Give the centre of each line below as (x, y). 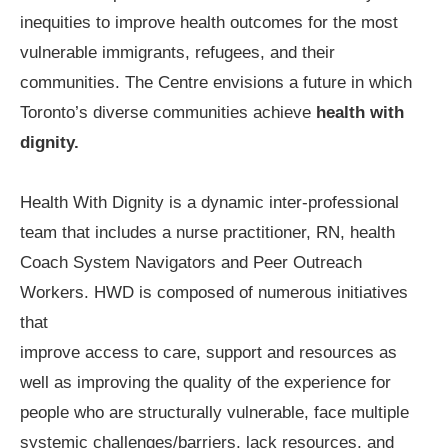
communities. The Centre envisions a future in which (216, 82)
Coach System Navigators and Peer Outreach (191, 262)
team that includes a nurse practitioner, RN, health (207, 232)
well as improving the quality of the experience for (205, 382)
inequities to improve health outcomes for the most (209, 22)
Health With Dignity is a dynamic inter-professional (209, 202)
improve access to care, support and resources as (208, 352)
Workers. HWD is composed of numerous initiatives (214, 292)
